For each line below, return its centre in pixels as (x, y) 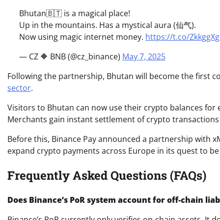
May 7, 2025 (144, 57)
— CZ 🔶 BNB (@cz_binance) (71, 57)
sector (19, 88)
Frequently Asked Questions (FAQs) (107, 176)
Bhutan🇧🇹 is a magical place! (75, 14)
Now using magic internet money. (82, 37)
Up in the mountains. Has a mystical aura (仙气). (108, 25)
